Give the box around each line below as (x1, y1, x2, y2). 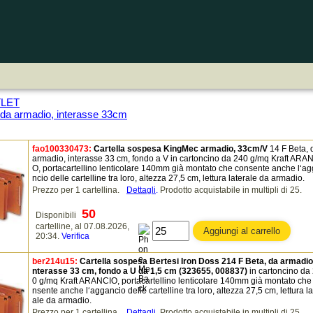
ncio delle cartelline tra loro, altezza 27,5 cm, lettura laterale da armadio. (32, 173, 305, 183)
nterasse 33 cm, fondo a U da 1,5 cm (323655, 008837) (32, 266, 247, 276)
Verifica (61, 231, 89, 241)
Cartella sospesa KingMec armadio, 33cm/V (94, 144, 268, 154)
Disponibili (36, 210, 78, 220)
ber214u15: (32, 256, 78, 266)
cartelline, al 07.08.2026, (36, 221, 129, 231)
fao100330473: (32, 144, 92, 154)
